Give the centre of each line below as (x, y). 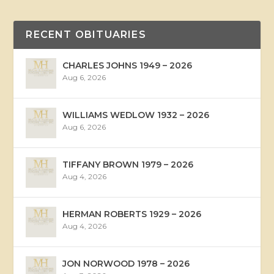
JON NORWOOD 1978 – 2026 (126, 263)
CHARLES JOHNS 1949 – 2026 (128, 65)
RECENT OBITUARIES (86, 34)
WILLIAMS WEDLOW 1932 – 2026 (136, 115)
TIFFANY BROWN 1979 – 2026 (128, 164)
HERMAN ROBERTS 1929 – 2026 (132, 214)
